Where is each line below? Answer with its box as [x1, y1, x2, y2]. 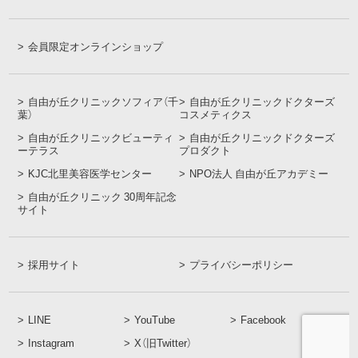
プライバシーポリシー [189, 257, 293, 272]
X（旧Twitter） [134, 335, 193, 351]
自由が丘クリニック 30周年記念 [28, 189, 177, 205]
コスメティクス [179, 106, 252, 122]
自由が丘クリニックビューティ [28, 129, 174, 145]
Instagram [28, 335, 75, 351]
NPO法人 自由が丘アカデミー [189, 165, 328, 181]
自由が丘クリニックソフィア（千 [28, 93, 179, 109]
